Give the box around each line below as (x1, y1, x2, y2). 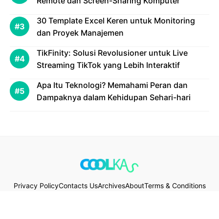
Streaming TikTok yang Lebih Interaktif (37, 60, 180, 70)
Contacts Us (58, 181, 98, 190)
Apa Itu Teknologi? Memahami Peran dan (37, 80, 188, 90)
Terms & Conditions (144, 181, 206, 190)
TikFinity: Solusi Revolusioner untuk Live (37, 48, 188, 58)
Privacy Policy (13, 181, 59, 190)
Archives (97, 181, 125, 190)
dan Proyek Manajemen (37, 28, 124, 38)
